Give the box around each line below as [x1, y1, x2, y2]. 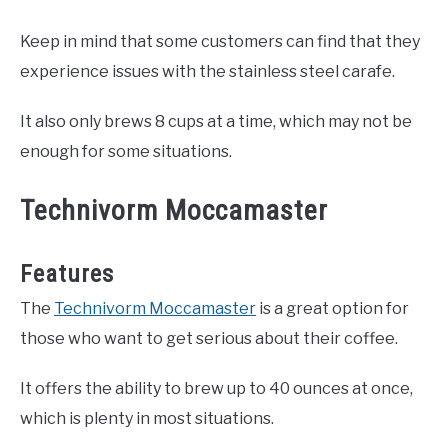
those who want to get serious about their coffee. [20, 329, 398, 349]
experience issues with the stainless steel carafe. [20, 62, 395, 82]
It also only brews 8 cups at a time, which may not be [20, 112, 412, 132]
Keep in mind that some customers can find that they [20, 32, 420, 52]
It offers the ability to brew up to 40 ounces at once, [20, 379, 413, 399]
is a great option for [256, 299, 409, 319]
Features [20, 260, 114, 289]
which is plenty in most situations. [20, 409, 274, 429]
